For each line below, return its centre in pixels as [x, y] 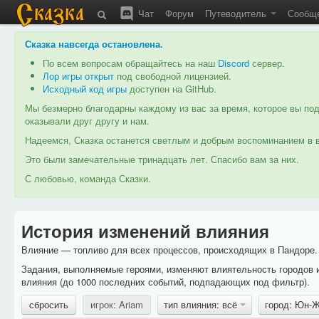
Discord [234, 63]
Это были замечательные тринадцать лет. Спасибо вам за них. [162, 159]
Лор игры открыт [78, 76]
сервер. [267, 63]
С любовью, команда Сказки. [88, 178]
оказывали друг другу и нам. [87, 121]
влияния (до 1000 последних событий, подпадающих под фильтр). [165, 281]
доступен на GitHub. [172, 89]
